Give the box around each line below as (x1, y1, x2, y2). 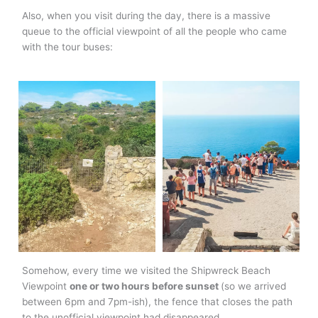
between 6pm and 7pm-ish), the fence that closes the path (22, 296, 293, 308)
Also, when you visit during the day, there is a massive (22, 9, 271, 21)
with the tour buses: (22, 40, 114, 53)
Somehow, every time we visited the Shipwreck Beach (22, 265, 271, 277)
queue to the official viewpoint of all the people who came (22, 25, 287, 37)
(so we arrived (221, 280, 287, 292)
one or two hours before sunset (70, 280, 221, 292)
